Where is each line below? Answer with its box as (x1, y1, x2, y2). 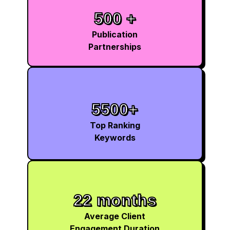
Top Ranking (89, 120, 140, 130)
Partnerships (88, 41, 142, 52)
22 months (73, 190, 157, 209)
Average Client (84, 210, 146, 221)
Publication (92, 29, 138, 40)
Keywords (94, 132, 136, 143)
